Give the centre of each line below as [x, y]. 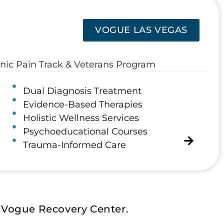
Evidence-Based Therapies [82, 104]
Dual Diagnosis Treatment [82, 91]
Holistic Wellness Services [81, 118]
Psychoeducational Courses [85, 131]
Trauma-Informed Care [74, 145]
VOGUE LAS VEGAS [141, 30]
